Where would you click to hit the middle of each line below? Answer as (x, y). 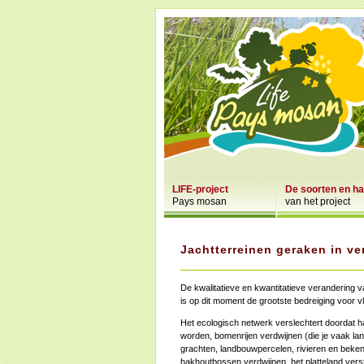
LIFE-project (200, 189)
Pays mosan (199, 201)
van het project (318, 201)
